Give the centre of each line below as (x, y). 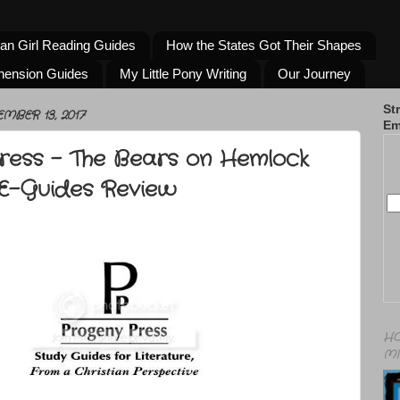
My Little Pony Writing (183, 74)
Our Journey (314, 74)
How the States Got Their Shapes (264, 46)
